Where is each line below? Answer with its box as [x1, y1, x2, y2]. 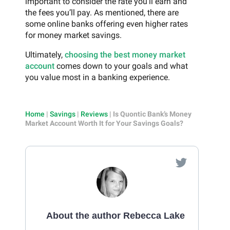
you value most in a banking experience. [25, 72, 170, 82]
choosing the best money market [65, 49, 185, 60]
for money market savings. [25, 30, 122, 40]
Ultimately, [25, 49, 65, 60]
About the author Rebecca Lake [46, 210, 185, 221]
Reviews [81, 109, 108, 118]
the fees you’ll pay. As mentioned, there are [25, 7, 179, 17]
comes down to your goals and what [54, 61, 188, 71]
